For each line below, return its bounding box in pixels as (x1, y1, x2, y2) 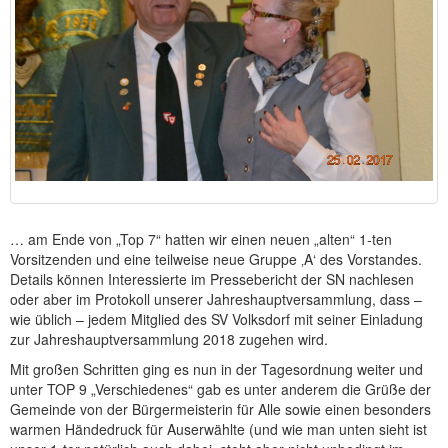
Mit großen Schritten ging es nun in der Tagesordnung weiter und (10, 359, 423, 380)
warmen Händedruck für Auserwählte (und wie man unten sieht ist (10, 419, 427, 440)
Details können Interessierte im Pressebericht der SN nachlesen (10, 269, 414, 290)
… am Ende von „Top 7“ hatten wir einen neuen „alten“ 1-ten (10, 229, 392, 250)
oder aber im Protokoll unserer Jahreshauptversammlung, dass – (10, 289, 422, 310)
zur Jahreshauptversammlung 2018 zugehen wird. (10, 329, 328, 350)
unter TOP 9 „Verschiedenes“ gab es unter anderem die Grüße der (10, 379, 431, 400)
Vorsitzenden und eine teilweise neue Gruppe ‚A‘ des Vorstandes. (10, 249, 422, 270)
